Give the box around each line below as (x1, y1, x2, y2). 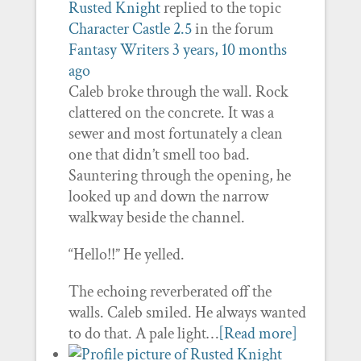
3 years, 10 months (172, 39, 287, 60)
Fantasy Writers (68, 39, 169, 60)
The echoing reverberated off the (68, 281, 272, 302)
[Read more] (218, 323, 297, 344)
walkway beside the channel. (68, 207, 245, 228)
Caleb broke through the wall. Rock (68, 81, 288, 102)
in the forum (191, 19, 274, 39)
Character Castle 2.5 (68, 19, 192, 39)
